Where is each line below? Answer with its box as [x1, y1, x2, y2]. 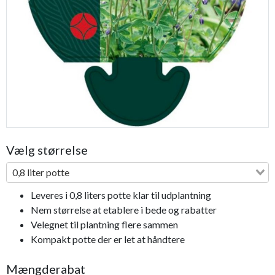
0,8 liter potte [12, 166, 69, 179]
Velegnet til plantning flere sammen [31, 219, 178, 231]
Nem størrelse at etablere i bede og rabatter [31, 204, 217, 216]
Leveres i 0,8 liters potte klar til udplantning [31, 189, 211, 201]
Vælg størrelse [6, 142, 88, 158]
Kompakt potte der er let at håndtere [31, 233, 185, 246]
